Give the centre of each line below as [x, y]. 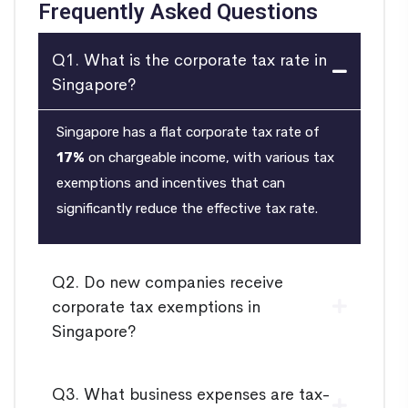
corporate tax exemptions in [156, 306]
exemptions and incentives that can [171, 184]
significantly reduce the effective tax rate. [187, 209]
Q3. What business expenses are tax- [191, 393]
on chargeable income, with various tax [209, 158]
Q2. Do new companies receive [168, 281]
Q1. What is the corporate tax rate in [189, 59]
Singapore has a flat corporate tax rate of [188, 133]
